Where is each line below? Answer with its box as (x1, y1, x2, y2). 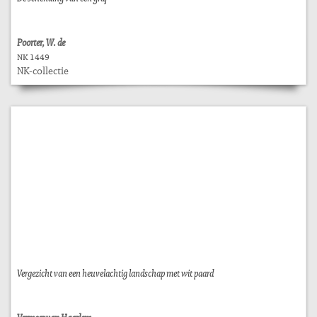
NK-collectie (17, 64, 69, 77)
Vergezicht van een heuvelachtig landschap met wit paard (17, 266, 214, 279)
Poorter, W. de (17, 35, 65, 49)
